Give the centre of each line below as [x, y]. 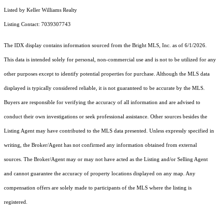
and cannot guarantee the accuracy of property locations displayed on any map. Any [100, 174]
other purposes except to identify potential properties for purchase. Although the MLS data [107, 74]
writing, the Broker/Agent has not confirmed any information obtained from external [100, 145]
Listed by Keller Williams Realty [41, 10]
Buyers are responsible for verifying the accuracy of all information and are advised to [102, 103]
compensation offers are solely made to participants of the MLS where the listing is [98, 188]
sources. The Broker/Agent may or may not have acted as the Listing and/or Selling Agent [106, 160]
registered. [16, 202]
